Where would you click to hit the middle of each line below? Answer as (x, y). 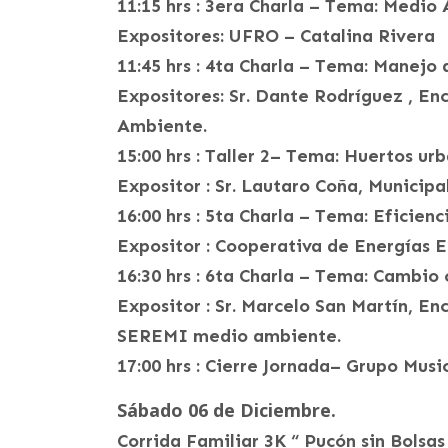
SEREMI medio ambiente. (229, 336)
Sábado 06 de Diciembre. (226, 410)
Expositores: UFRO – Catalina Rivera (276, 36)
